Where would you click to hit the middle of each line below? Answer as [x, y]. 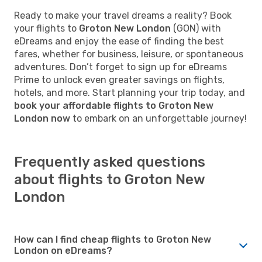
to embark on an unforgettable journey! [158, 118]
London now [42, 118]
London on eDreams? [63, 250]
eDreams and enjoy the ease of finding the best [119, 41]
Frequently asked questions [110, 162]
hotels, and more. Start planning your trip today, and [130, 92]
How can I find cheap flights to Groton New [113, 239]
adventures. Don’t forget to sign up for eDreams [120, 67]
